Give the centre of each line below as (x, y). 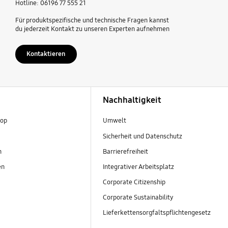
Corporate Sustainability (139, 197)
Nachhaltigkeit (132, 100)
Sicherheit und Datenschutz (142, 136)
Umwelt (114, 121)
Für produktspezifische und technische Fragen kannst (92, 20)
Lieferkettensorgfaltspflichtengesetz (156, 212)
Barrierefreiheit (125, 151)
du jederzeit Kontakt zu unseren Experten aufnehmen (92, 29)
